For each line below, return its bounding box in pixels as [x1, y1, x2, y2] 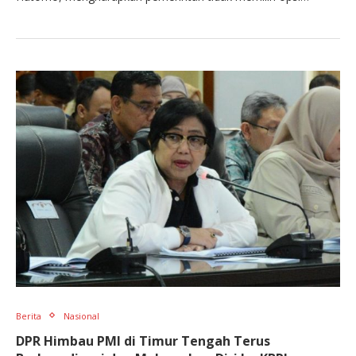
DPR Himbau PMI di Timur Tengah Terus [16, 331, 270, 350]
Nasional [64, 309, 99, 322]
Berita [16, 309, 41, 322]
